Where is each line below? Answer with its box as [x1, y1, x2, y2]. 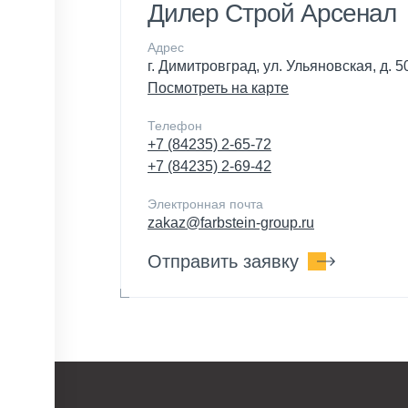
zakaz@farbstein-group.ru [148, 214, 314, 230]
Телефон [148, 117, 202, 133]
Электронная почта [148, 196, 263, 211]
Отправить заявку [148, 250, 299, 271]
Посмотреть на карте [148, 79, 289, 96]
